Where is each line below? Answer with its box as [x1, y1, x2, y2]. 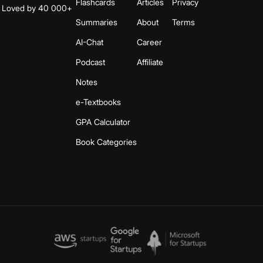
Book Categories [76, 136, 137, 147]
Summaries [76, 16, 117, 27]
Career [137, 36, 162, 47]
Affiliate [137, 56, 163, 67]
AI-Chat [76, 36, 103, 47]
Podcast [76, 56, 105, 67]
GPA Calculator [76, 116, 130, 127]
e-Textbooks [76, 96, 121, 107]
